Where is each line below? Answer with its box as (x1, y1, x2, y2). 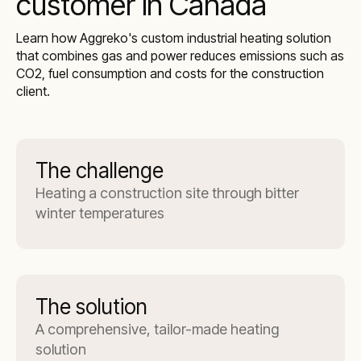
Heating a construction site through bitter (35, 185, 299, 201)
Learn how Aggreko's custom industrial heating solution (16, 30, 331, 46)
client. (16, 83, 50, 99)
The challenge (35, 158, 164, 183)
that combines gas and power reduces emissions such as (16, 48, 344, 64)
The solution (35, 294, 147, 319)
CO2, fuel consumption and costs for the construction (16, 65, 324, 81)
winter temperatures (35, 205, 164, 222)
